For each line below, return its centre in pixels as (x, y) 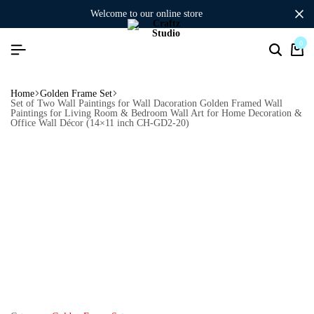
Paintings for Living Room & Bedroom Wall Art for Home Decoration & (156, 113)
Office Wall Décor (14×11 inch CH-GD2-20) (100, 123)
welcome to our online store (151, 14)
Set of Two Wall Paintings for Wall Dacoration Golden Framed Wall (146, 103)
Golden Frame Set (76, 93)
